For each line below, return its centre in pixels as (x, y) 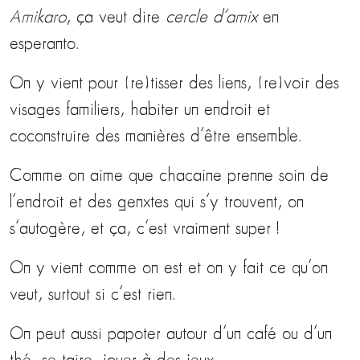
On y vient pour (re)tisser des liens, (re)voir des (174, 84)
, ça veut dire (116, 18)
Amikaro (38, 18)
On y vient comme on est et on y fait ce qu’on (169, 268)
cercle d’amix (214, 18)
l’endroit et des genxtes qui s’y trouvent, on (157, 202)
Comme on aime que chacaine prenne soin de (169, 176)
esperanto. (45, 44)
